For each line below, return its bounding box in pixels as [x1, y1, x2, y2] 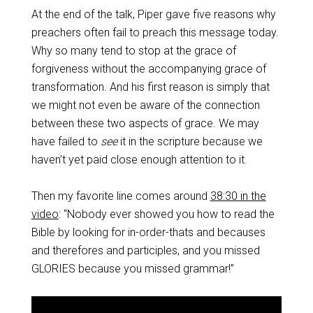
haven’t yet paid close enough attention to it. [31, 153, 247, 166]
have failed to [31, 135, 101, 148]
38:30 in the [210, 189, 266, 203]
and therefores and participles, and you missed [31, 244, 260, 257]
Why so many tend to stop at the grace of [31, 44, 236, 57]
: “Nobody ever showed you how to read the [58, 208, 275, 221]
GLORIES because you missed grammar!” [31, 262, 234, 275]
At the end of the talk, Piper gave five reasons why [31, 8, 276, 21]
